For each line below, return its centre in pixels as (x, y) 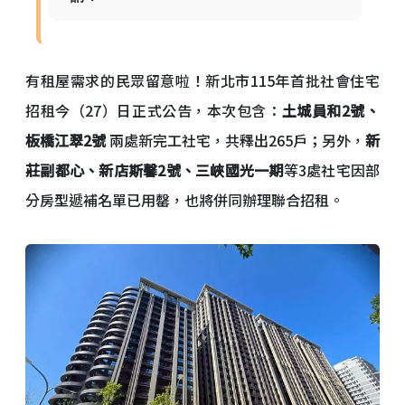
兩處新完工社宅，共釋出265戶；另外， (237, 140)
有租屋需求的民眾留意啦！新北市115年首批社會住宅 (202, 80)
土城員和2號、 (331, 110)
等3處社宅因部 (331, 170)
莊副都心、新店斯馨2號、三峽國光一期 (155, 170)
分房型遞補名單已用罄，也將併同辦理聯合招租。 (184, 200)
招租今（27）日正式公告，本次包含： (154, 110)
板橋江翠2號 (67, 140)
